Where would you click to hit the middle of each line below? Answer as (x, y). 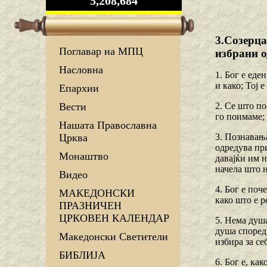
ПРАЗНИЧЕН (90, 206)
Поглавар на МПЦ (101, 52)
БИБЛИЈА (82, 255)
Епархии (79, 89)
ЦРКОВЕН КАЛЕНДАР (114, 218)
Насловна (81, 70)
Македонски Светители (114, 237)
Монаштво (84, 156)
